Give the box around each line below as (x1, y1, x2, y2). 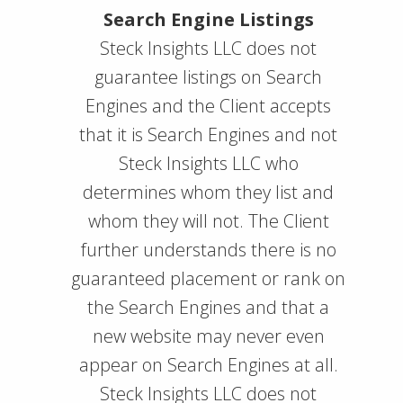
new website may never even (92, 324, 325, 348)
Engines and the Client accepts (85, 94, 331, 118)
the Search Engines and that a (87, 295, 329, 319)
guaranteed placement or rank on (71, 266, 345, 291)
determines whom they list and (83, 180, 334, 204)
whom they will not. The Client (87, 209, 329, 233)
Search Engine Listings (103, 7, 314, 31)
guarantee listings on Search (94, 65, 322, 89)
